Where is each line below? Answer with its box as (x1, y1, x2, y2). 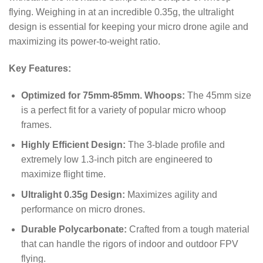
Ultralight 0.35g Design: (21, 189, 125, 200)
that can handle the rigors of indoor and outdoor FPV (21, 239, 238, 249)
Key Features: (9, 63, 71, 73)
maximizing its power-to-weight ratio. (9, 36, 160, 46)
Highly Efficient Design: (21, 140, 126, 150)
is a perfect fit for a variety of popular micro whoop (21, 104, 226, 115)
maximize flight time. (21, 169, 106, 180)
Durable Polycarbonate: (21, 224, 127, 235)
